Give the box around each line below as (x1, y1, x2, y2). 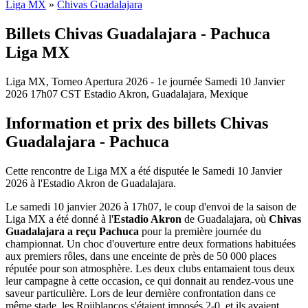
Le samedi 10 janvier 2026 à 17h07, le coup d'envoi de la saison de (5, 200, 296, 212)
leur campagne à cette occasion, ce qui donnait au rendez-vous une (5, 274, 294, 287)
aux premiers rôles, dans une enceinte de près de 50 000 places (5, 250, 276, 262)
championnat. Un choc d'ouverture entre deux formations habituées (5, 237, 296, 250)
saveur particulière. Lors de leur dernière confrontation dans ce (5, 287, 276, 299)
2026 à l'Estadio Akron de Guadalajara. (5, 177, 176, 189)
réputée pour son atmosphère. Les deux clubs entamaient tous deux (5, 262, 295, 274)
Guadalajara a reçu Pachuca (5, 225, 139, 237)
